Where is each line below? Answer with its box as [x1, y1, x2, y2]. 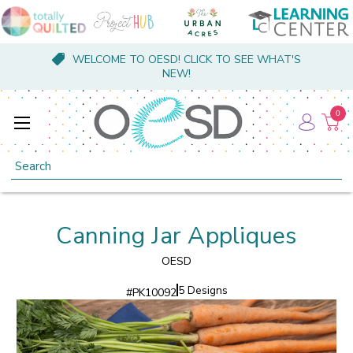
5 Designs [177, 282, 228, 298]
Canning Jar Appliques [56, 219, 297, 252]
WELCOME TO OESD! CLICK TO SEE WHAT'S [72, 52, 301, 67]
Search [11, 154, 46, 169]
